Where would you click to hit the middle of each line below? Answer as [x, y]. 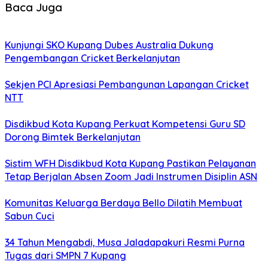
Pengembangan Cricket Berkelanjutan [92, 58]
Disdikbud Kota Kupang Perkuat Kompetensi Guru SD [125, 124]
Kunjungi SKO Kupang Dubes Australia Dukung [109, 45]
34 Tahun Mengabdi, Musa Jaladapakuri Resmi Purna [125, 243]
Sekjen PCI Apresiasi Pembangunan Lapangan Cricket [127, 85]
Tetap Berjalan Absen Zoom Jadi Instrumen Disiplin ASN [131, 177]
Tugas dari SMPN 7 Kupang [66, 256]
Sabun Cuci [30, 216]
